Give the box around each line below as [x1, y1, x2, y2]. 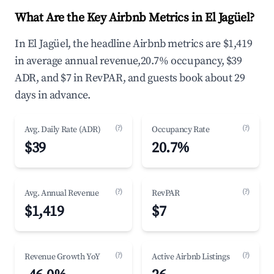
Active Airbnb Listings [152, 251, 230, 262]
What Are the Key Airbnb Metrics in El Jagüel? [15, 10, 254, 26]
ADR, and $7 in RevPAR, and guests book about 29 [15, 71, 245, 85]
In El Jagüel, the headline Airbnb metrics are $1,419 [15, 37, 253, 51]
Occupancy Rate [152, 124, 210, 135]
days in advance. [15, 88, 91, 102]
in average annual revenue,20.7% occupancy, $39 [15, 54, 242, 68]
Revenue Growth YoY [24, 251, 100, 262]
